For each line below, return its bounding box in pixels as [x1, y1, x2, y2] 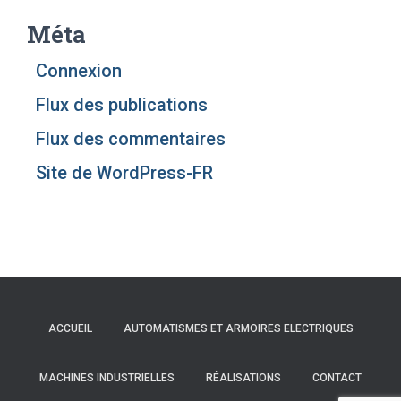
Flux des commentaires [36, 128, 226, 149]
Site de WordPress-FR [36, 162, 213, 183]
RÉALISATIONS [206, 371, 281, 384]
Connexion [36, 60, 122, 81]
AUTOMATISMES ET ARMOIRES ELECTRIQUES [123, 322, 354, 335]
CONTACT [312, 371, 362, 384]
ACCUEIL [47, 322, 92, 335]
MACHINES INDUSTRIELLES [39, 371, 175, 384]
